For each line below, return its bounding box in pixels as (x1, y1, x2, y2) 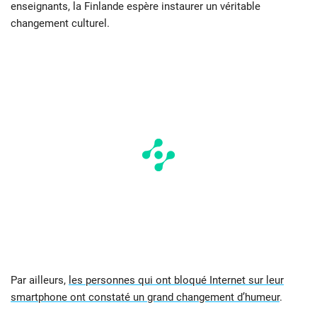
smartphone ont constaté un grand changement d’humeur (11, 291, 279, 304)
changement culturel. (11, 17, 110, 30)
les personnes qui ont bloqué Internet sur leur (69, 274, 284, 287)
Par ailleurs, (11, 274, 69, 287)
